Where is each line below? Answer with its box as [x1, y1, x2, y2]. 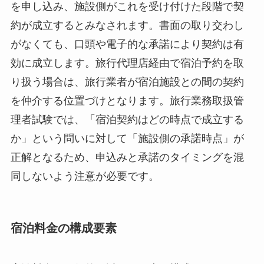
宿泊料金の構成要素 [10, 221, 117, 235]
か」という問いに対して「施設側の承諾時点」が [10, 132, 244, 144]
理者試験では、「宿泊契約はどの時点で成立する [10, 113, 244, 126]
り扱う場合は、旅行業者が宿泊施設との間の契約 [10, 75, 244, 88]
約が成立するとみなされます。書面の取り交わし [10, 19, 244, 31]
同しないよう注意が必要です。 [10, 170, 159, 182]
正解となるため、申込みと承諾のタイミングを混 [10, 151, 244, 163]
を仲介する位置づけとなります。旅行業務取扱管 [10, 94, 244, 107]
